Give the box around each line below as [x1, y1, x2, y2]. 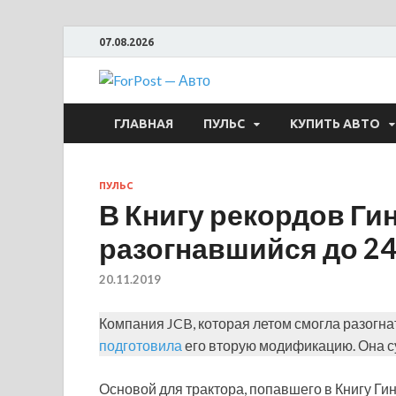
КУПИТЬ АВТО [290, 116, 380, 131]
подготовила [99, 337, 182, 354]
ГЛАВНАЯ [114, 116, 173, 131]
